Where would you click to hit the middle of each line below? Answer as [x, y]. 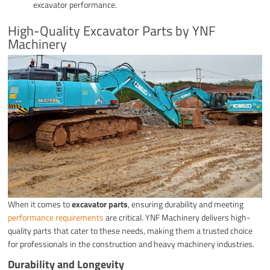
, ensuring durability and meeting [186, 204]
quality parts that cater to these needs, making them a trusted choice [130, 230]
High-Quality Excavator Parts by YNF [112, 30]
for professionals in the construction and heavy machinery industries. [131, 243]
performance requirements [56, 217]
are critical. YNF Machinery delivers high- [177, 217]
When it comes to [40, 204]
